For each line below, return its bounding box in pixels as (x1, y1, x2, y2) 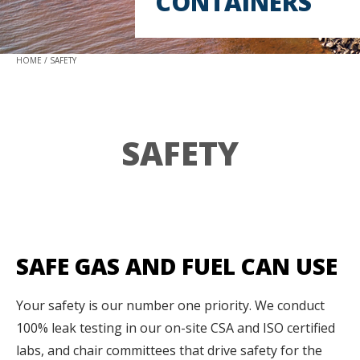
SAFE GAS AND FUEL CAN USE (16, 251, 337, 281)
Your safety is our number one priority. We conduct (16, 297, 325, 314)
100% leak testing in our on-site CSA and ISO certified (16, 319, 335, 337)
